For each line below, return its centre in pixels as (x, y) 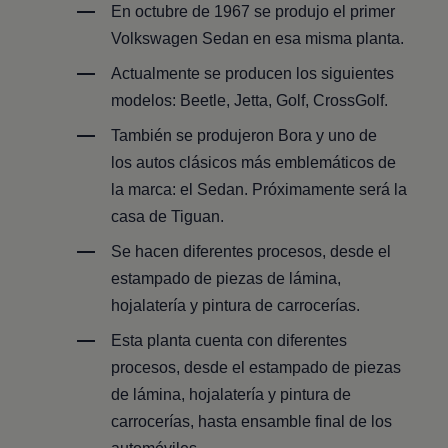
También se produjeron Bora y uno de (244, 135)
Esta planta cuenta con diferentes (229, 340)
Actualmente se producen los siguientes (253, 73)
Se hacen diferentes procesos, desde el (251, 251)
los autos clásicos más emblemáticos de (254, 162)
